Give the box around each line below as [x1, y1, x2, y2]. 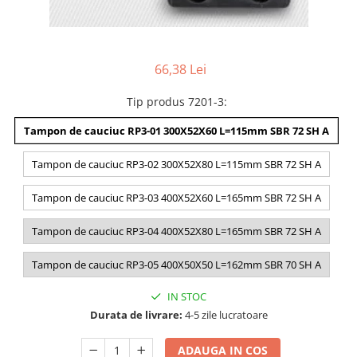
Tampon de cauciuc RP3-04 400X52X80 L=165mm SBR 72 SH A [32, 224, 321, 238]
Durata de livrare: [89, 308, 182, 322]
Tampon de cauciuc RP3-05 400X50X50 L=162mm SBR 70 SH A [32, 257, 321, 272]
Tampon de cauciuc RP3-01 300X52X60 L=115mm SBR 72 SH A [24, 124, 329, 138]
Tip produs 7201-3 [127, 94, 224, 109]
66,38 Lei [154, 61, 206, 78]
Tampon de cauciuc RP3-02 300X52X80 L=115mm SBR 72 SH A [32, 157, 321, 171]
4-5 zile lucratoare [182, 308, 268, 322]
